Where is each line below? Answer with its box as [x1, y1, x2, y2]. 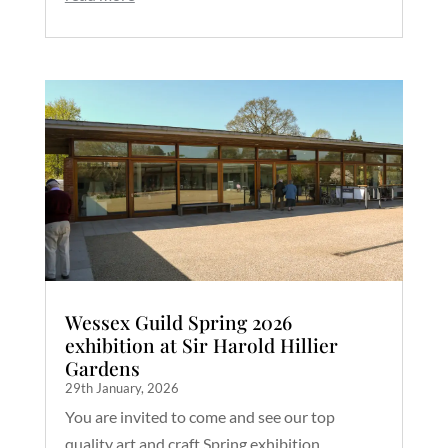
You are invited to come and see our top [64, 407, 335, 427]
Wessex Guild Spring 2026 [64, 309, 292, 336]
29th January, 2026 [64, 380, 179, 397]
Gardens [64, 355, 140, 382]
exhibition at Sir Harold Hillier [64, 332, 338, 359]
